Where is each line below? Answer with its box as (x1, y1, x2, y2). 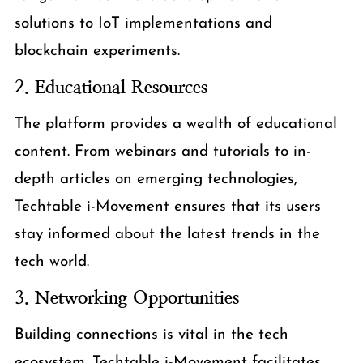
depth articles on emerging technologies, (14, 171, 297, 187)
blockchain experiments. (14, 43, 180, 59)
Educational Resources (34, 76, 207, 97)
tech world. (14, 254, 89, 270)
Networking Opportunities (34, 287, 239, 308)
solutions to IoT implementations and (14, 15, 272, 32)
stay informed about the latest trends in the (14, 226, 320, 242)
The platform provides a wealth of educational (14, 116, 337, 132)
